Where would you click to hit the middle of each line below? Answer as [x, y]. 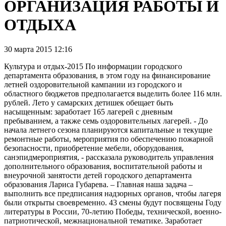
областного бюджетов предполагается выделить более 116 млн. [113, 94]
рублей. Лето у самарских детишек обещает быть [89, 103]
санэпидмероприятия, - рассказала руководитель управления [109, 157]
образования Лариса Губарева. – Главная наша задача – [98, 185]
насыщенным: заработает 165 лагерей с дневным [88, 112]
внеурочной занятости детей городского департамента [98, 176]
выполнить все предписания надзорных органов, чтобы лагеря [112, 194]
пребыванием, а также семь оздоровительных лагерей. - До [106, 121]
